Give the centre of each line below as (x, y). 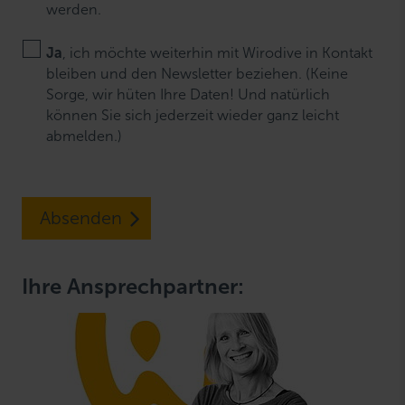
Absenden (81, 218)
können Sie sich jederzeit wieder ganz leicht (193, 115)
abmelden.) (85, 136)
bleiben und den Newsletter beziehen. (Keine (198, 73)
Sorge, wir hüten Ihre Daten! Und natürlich (188, 94)
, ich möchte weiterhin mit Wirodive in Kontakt (218, 52)
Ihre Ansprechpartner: (133, 286)
